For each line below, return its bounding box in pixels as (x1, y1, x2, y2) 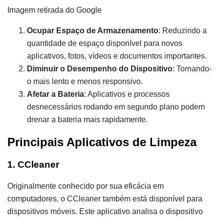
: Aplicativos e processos (84, 89, 170, 98)
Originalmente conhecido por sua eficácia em (7, 182, 164, 191)
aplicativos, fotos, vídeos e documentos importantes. (27, 51, 207, 60)
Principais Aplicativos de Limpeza (7, 135, 197, 149)
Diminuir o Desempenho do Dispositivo (27, 64, 173, 73)
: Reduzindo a (158, 26, 207, 35)
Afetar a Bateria (27, 89, 84, 98)
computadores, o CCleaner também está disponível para (7, 195, 202, 203)
